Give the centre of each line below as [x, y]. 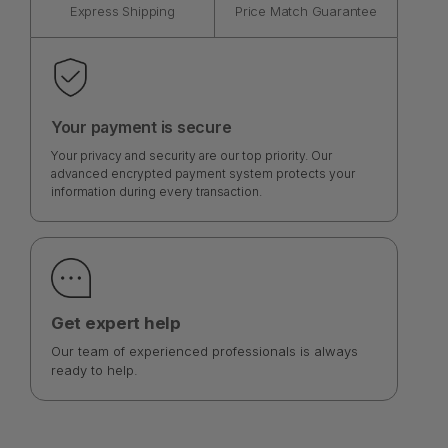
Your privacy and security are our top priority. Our [191, 155]
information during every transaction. [156, 191]
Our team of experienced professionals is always [204, 350]
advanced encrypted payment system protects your [202, 173]
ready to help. [94, 369]
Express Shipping [122, 10]
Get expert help [115, 322]
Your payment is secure [141, 126]
